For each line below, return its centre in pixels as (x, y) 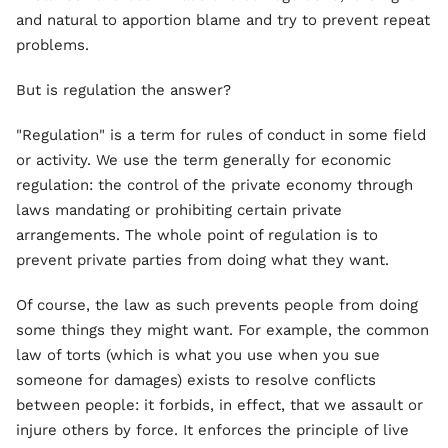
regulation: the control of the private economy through (214, 185)
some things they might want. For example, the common (222, 330)
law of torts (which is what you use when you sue (198, 355)
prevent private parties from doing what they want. (202, 260)
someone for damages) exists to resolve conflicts (196, 380)
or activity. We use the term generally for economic (203, 160)
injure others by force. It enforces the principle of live (212, 430)
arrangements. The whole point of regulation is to (197, 235)
